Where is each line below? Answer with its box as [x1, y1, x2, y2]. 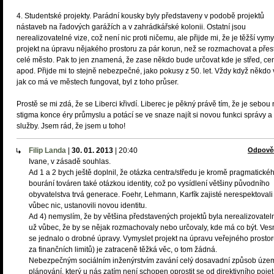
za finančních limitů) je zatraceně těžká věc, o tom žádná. [29, 245, 217, 254]
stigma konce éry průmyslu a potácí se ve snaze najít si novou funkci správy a [17, 111, 272, 119]
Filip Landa [29, 146, 66, 155]
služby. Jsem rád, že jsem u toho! [17, 122, 125, 130]
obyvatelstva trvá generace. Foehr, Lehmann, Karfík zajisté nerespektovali [29, 190, 273, 199]
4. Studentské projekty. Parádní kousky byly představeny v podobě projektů [17, 12, 264, 20]
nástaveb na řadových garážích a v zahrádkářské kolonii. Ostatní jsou [17, 23, 246, 31]
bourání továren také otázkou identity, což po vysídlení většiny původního [29, 179, 270, 188]
